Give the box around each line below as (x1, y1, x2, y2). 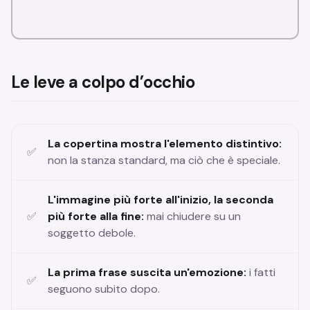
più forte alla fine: (48, 209, 144, 224)
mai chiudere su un (144, 209, 241, 224)
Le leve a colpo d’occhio (11, 71, 195, 93)
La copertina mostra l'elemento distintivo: (48, 136, 282, 152)
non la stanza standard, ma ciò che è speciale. (48, 153, 280, 168)
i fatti (246, 265, 275, 280)
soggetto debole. (48, 226, 136, 241)
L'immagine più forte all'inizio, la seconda (48, 192, 273, 208)
